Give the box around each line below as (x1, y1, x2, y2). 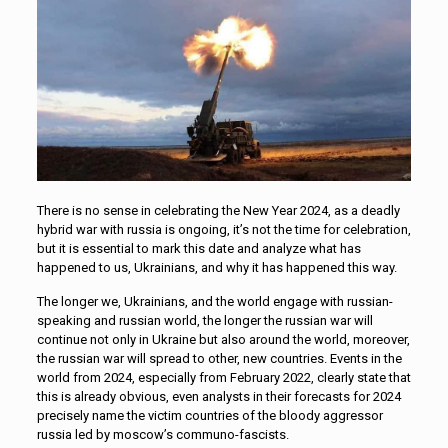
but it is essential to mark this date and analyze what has (36, 240, 361, 256)
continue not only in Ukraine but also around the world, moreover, (36, 331, 410, 347)
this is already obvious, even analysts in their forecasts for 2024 (36, 388, 401, 404)
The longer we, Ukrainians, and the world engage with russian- (36, 293, 393, 309)
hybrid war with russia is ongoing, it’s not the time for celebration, (36, 221, 411, 237)
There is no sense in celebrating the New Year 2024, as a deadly (36, 202, 400, 218)
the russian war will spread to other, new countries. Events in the (36, 350, 402, 366)
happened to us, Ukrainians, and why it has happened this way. (36, 259, 397, 275)
